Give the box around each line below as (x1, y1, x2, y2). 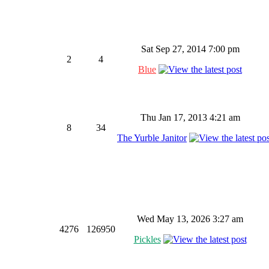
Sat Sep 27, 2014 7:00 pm (141, 44, 240, 54)
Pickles (133, 234, 161, 244)
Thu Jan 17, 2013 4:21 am (140, 112, 240, 122)
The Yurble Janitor (117, 133, 187, 143)
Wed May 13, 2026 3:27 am (137, 214, 243, 224)
